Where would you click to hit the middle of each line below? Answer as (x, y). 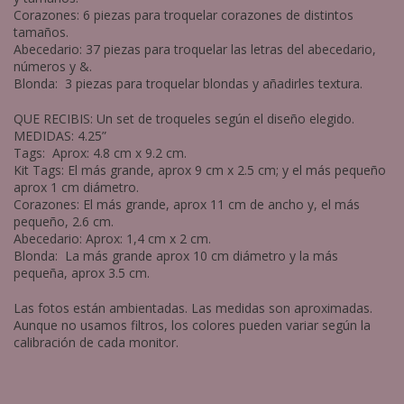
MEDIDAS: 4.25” (60, 135)
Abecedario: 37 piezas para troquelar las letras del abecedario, (195, 49)
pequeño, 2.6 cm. (64, 221)
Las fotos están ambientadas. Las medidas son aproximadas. (193, 308)
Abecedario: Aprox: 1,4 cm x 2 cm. (112, 238)
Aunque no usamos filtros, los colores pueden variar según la (192, 325)
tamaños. (43, 32)
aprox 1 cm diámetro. (76, 187)
